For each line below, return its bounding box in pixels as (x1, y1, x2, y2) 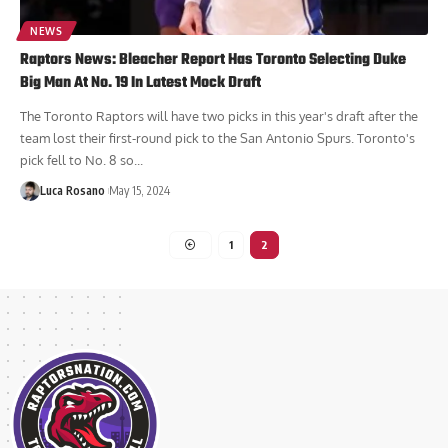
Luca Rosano (40, 182, 105, 198)
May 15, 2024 (109, 182, 170, 198)
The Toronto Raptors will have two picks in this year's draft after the (20, 107, 418, 124)
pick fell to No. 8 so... (20, 151, 143, 168)
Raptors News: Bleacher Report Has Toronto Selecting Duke (20, 47, 406, 72)
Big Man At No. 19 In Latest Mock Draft (20, 70, 261, 95)
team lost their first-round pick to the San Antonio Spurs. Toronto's (20, 129, 415, 146)
